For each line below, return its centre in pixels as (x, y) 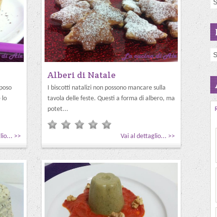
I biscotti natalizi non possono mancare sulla (107, 88)
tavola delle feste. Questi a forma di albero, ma (111, 99)
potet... (58, 109)
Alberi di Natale (82, 75)
